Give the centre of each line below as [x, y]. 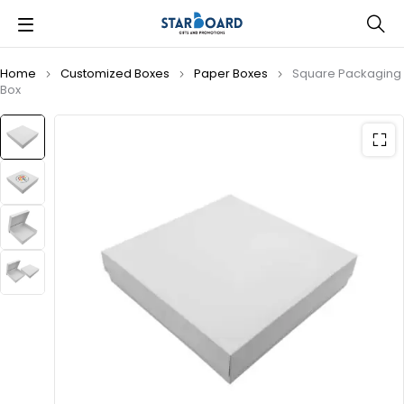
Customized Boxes [115, 73]
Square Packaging [347, 73]
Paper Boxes [231, 73]
